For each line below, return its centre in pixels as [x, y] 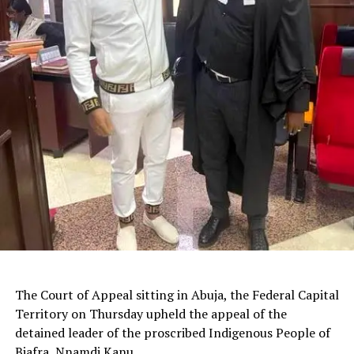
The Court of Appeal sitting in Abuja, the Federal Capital [177, 295]
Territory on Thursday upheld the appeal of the [151, 314]
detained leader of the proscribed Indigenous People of [172, 333]
